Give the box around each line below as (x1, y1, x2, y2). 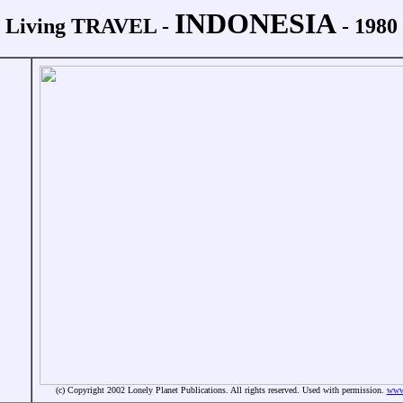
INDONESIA (175, 7, 336, 40)
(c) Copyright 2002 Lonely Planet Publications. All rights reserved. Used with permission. (55, 385, 387, 395)
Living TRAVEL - (5, 14, 175, 38)
